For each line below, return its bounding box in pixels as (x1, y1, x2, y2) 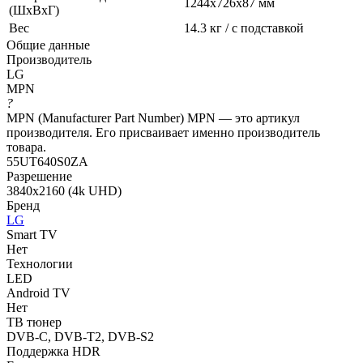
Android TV (6, 285, 70, 300)
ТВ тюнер (6, 314, 62, 329)
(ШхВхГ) (9, 2, 59, 17)
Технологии (6, 256, 73, 271)
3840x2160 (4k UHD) (6, 183, 122, 198)
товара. (6, 139, 46, 154)
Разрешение (6, 169, 72, 183)
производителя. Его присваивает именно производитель (6, 125, 320, 139)
